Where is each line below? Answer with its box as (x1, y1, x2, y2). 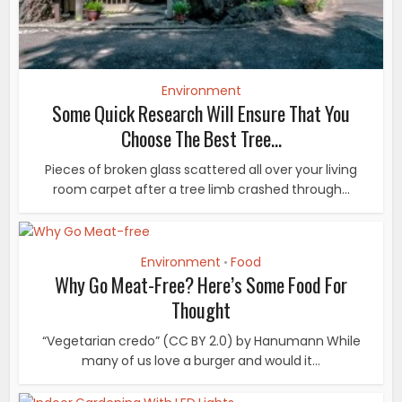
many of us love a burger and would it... (82, 351, 320, 370)
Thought (171, 294, 231, 324)
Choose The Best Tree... (120, 123, 282, 153)
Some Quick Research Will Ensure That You (52, 98, 350, 127)
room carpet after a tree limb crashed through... (52, 179, 350, 198)
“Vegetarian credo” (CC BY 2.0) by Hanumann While (41, 331, 361, 350)
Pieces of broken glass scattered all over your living (45, 160, 357, 179)
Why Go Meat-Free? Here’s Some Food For (55, 269, 347, 299)
